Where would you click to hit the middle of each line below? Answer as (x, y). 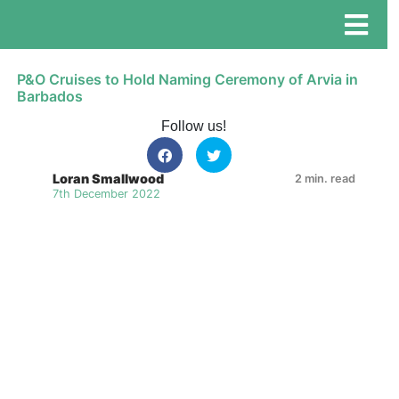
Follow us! (193, 126)
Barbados (50, 96)
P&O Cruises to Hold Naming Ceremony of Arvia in (188, 79)
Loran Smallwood (109, 179)
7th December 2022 (107, 194)
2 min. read (326, 179)
